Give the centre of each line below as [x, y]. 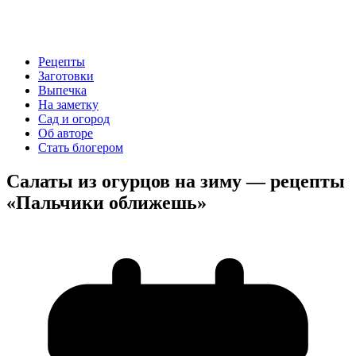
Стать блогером [81, 148]
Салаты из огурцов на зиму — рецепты [176, 182]
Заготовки [66, 76]
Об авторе [66, 133]
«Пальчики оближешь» [106, 203]
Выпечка [62, 91]
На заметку [68, 105]
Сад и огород [74, 119]
